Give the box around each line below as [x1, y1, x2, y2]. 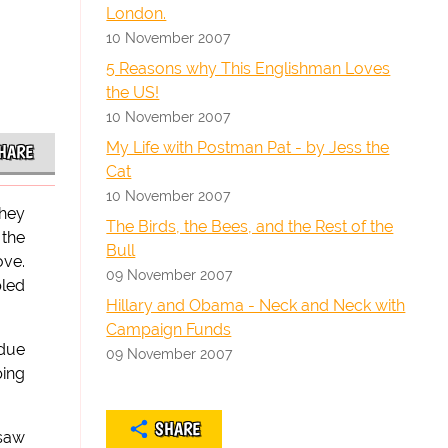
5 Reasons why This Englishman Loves [106, 59, 391, 78]
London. [106, 4, 167, 23]
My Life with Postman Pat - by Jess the [106, 138, 390, 157]
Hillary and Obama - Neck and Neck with [106, 296, 406, 315]
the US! [106, 83, 160, 102]
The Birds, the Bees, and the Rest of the [106, 217, 394, 236]
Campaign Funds [106, 320, 232, 339]
